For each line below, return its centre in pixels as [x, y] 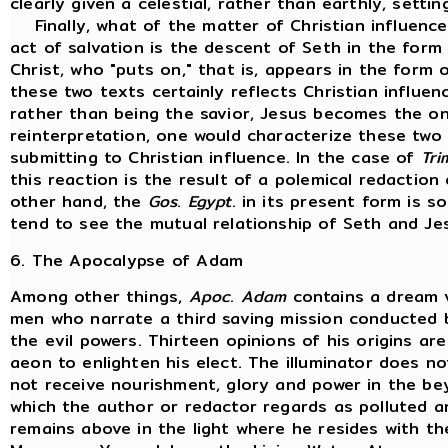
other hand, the [79, 201]
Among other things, [99, 296]
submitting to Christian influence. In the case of [215, 157]
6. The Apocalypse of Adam [127, 260]
